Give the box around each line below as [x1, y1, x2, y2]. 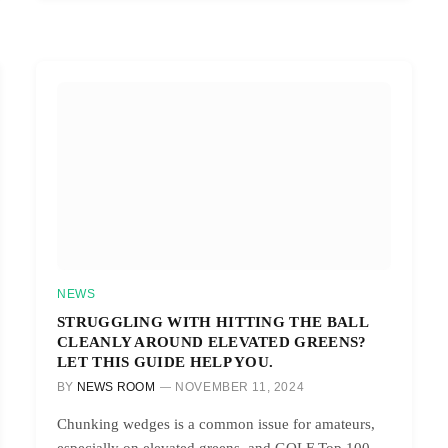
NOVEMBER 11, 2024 [175, 379, 305, 394]
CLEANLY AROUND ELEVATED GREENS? [57, 332, 367, 350]
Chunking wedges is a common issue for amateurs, [57, 415, 375, 432]
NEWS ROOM [76, 379, 155, 394]
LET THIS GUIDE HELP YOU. [57, 352, 274, 370]
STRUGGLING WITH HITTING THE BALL [57, 312, 368, 330]
